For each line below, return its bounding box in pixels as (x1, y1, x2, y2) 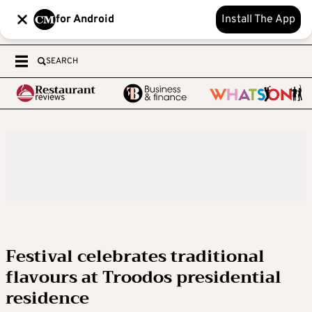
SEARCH (46, 56, 78, 67)
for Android (56, 13, 114, 26)
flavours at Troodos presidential (6, 263, 281, 292)
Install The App (221, 13, 295, 26)
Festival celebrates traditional (6, 242, 265, 271)
